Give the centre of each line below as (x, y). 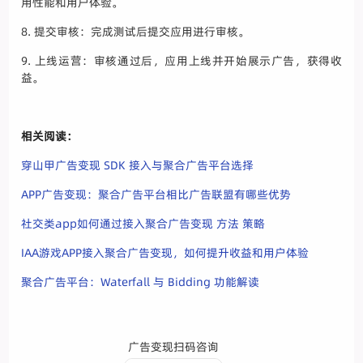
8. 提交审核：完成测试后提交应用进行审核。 (136, 32)
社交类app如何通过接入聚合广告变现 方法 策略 (143, 224)
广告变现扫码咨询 (173, 347)
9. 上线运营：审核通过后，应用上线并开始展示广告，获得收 (181, 61)
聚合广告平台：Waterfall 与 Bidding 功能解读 (141, 282)
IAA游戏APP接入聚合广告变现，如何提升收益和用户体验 (165, 253)
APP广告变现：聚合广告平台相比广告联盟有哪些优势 (156, 195)
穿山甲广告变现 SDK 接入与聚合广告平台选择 (138, 166)
